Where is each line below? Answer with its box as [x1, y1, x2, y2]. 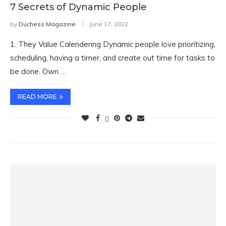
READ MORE [18, 93, 57, 100]
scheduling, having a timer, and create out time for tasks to [10, 53, 215, 63]
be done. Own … [10, 67, 66, 76]
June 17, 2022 [89, 20, 128, 28]
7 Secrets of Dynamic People [10, 2, 147, 13]
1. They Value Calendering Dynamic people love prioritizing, [10, 39, 215, 49]
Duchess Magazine [19, 20, 76, 28]
